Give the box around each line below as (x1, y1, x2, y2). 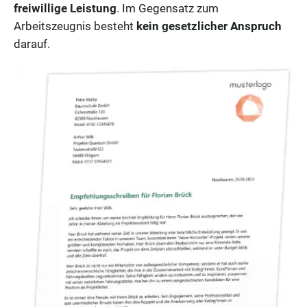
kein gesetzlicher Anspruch (136, 19, 282, 33)
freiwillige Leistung (14, 1, 116, 15)
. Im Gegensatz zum (116, 1, 219, 15)
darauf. (14, 37, 50, 51)
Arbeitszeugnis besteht (14, 19, 136, 33)
